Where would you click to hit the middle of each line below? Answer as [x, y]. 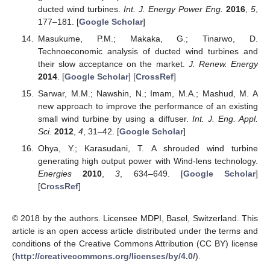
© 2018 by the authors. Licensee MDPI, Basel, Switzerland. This [135, 218]
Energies [55, 174]
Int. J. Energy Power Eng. [173, 9]
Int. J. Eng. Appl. [225, 119]
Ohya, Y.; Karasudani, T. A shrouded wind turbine [148, 149]
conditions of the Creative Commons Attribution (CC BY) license [135, 244]
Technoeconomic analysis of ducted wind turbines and [148, 52]
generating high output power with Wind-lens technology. [148, 161]
